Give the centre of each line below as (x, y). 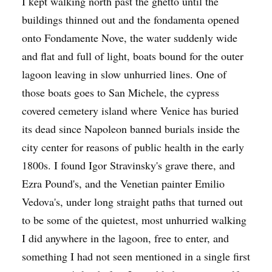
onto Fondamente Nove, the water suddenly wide (130, 38)
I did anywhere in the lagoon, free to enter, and (125, 238)
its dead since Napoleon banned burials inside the (131, 129)
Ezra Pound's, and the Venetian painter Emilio (123, 183)
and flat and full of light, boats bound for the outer (133, 56)
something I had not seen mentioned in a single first (136, 256)
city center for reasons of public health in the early (133, 147)
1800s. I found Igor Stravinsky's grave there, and (128, 165)
